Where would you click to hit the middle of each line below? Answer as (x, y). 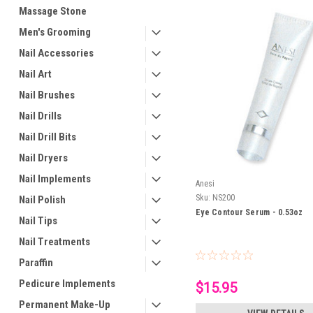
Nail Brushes (47, 95)
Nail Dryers (43, 158)
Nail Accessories (56, 53)
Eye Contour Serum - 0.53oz (249, 213)
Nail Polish (42, 200)
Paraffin (36, 263)
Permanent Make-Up (65, 305)
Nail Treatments (54, 242)
